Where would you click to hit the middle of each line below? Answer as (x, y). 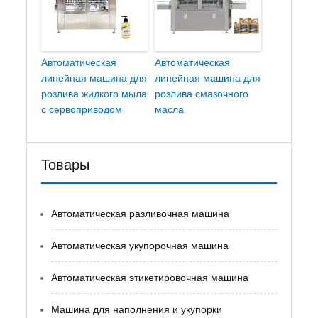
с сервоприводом (82, 110)
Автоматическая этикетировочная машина (150, 278)
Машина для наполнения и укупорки (137, 310)
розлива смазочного (202, 94)
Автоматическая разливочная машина (141, 214)
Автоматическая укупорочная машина (140, 246)
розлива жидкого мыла (94, 94)
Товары (66, 165)
